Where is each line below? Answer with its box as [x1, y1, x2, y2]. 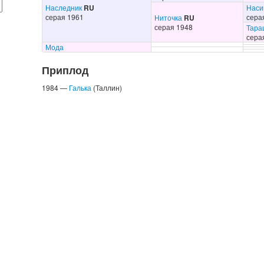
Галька [68, 82, 91, 93]
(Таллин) [91, 82, 122, 93]
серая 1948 [154, 22, 193, 32]
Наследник [45, 2, 82, 12]
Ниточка [154, 12, 182, 22]
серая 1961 [45, 12, 84, 22]
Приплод [41, 62, 88, 77]
